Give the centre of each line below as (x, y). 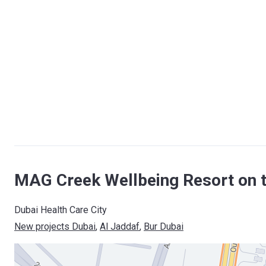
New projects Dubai (55, 227)
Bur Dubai (164, 227)
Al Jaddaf (120, 227)
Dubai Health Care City (61, 210)
